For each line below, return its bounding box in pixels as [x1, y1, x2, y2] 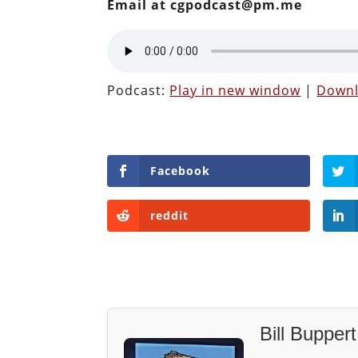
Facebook [150, 162, 211, 178]
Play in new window [169, 81, 301, 99]
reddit [150, 207, 189, 223]
